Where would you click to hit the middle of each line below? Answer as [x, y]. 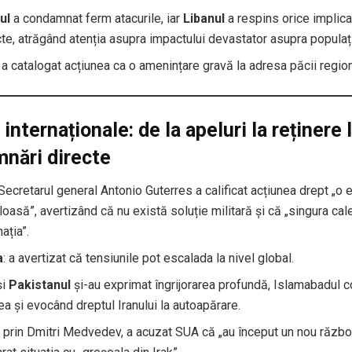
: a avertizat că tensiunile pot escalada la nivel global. [149, 258]
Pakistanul [40, 285]
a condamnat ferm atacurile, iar [97, 18]
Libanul [204, 18]
